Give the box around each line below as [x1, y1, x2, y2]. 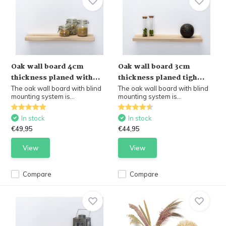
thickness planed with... [11, 72, 101, 83]
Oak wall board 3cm [118, 61, 190, 72]
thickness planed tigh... [118, 72, 205, 83]
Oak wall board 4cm [11, 61, 84, 72]
